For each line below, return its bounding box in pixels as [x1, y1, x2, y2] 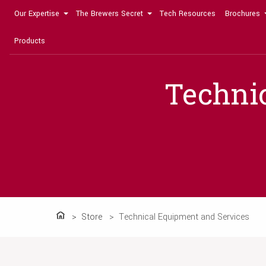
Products [14, 35, 45, 46]
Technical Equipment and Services [119, 210, 249, 223]
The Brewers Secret [76, 8, 143, 20]
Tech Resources [160, 8, 216, 20]
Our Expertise [14, 8, 59, 20]
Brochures [225, 8, 260, 20]
